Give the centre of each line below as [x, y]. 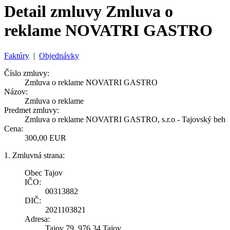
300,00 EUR [45, 138]
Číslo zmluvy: [27, 73]
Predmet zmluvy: [32, 110]
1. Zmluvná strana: [34, 155]
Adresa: [37, 219]
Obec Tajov [44, 172]
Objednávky [59, 55]
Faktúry [17, 55]
